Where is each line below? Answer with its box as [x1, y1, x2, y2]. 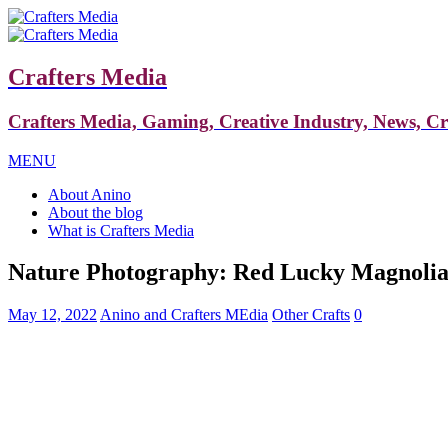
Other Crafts [272, 306, 350, 324]
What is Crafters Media [48, 221, 194, 239]
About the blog [48, 203, 143, 221]
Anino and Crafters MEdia [100, 306, 268, 324]
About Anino [48, 185, 131, 203]
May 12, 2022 [8, 306, 97, 324]
